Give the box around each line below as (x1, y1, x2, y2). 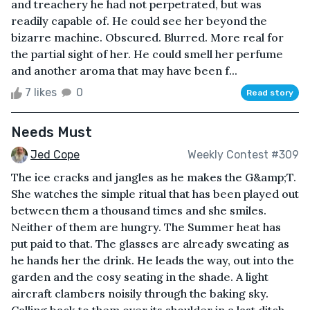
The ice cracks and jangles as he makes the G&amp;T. (11, 170, 296, 185)
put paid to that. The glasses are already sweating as (11, 237, 289, 251)
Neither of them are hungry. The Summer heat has (11, 220, 281, 235)
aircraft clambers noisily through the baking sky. (11, 286, 268, 301)
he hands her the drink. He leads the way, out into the (11, 253, 294, 268)
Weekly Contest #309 (188, 147, 299, 161)
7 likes (22, 85, 60, 99)
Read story (246, 87, 293, 98)
